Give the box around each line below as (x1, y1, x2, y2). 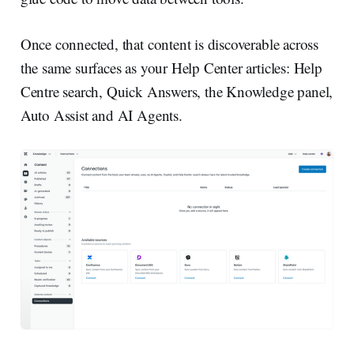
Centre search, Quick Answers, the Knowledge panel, (20, 81, 333, 101)
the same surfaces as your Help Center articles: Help (20, 57, 322, 77)
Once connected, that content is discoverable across (20, 33, 319, 54)
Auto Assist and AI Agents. (20, 104, 183, 125)
